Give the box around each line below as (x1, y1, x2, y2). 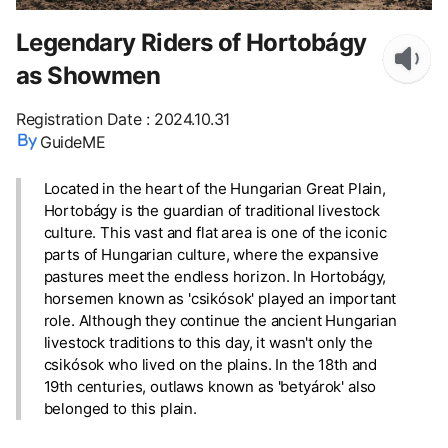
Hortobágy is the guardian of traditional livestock (43, 200, 381, 220)
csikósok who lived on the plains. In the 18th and (43, 354, 378, 374)
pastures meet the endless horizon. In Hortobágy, (43, 266, 387, 286)
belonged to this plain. (43, 398, 198, 418)
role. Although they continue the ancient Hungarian (43, 310, 398, 330)
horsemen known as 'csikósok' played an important (43, 288, 397, 308)
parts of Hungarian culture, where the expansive (43, 244, 379, 264)
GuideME (40, 131, 106, 152)
